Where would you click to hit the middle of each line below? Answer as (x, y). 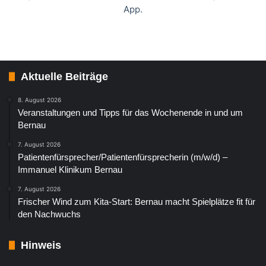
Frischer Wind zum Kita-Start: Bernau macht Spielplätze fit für (137, 201)
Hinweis (41, 245)
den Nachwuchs (49, 214)
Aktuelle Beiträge (64, 76)
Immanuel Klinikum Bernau (70, 169)
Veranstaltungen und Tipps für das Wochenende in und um (130, 112)
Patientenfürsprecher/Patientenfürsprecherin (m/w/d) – (123, 157)
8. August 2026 (39, 99)
